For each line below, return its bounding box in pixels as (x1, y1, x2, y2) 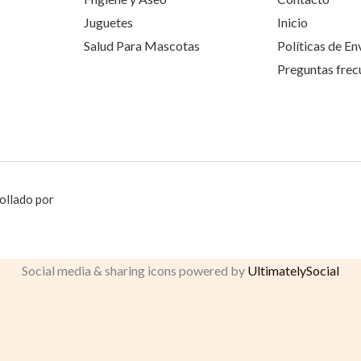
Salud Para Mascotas (83, 37, 200, 53)
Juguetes (83, 14, 133, 30)
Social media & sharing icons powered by (22, 262, 247, 278)
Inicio (277, 14, 309, 30)
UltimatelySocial (247, 262, 339, 278)
